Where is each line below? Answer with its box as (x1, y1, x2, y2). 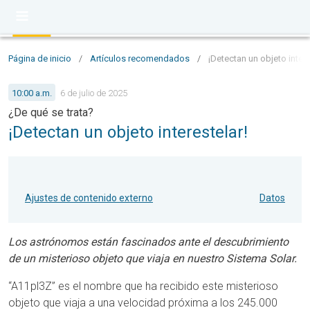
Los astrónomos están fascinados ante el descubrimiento (8, 235, 289, 248)
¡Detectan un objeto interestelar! (8, 122, 248, 142)
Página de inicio (8, 53, 71, 64)
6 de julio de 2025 (60, 87, 127, 98)
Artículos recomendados (90, 53, 190, 64)
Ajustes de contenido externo (25, 192, 153, 203)
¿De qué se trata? (8, 106, 93, 119)
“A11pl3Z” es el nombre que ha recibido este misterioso (8, 280, 278, 293)
